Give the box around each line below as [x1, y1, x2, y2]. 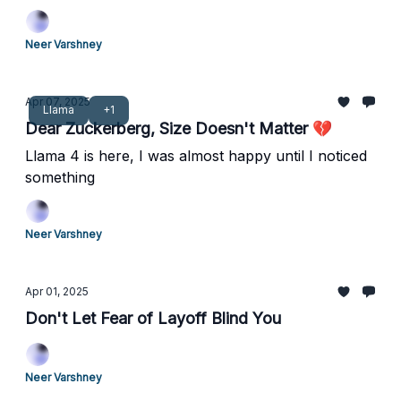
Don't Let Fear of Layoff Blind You [25, 309, 281, 328]
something [25, 168, 95, 186]
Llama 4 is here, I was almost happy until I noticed [25, 147, 367, 165]
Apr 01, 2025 [25, 285, 89, 298]
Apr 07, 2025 [25, 95, 90, 108]
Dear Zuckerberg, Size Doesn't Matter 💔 [25, 119, 332, 138]
